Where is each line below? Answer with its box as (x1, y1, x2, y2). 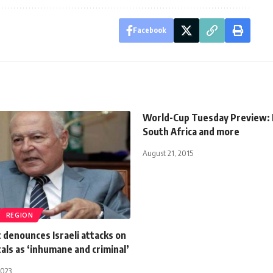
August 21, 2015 (143, 147, 193, 158)
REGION (5, 211, 34, 219)
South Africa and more (143, 125, 239, 138)
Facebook (132, 25, 166, 35)
